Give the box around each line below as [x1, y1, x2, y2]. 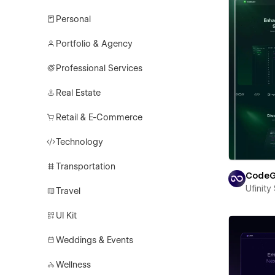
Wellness [56, 260, 91, 269]
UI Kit [56, 211, 77, 220]
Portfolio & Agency [56, 39, 133, 48]
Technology [56, 137, 104, 147]
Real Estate [56, 88, 101, 98]
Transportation [56, 161, 116, 171]
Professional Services [56, 63, 143, 73]
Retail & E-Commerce [56, 112, 143, 122]
